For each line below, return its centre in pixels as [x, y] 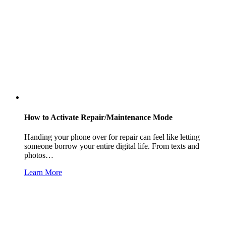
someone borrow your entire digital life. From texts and [112, 146]
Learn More [43, 172]
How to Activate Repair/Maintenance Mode [98, 117]
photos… [39, 155]
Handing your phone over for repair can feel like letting [112, 137]
